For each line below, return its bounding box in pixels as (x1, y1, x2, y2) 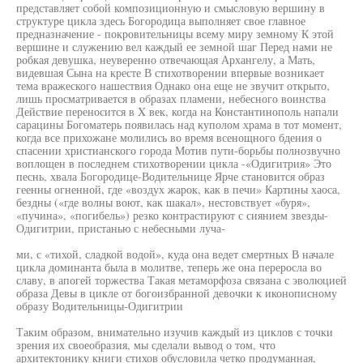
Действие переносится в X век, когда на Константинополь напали (16, 104, 339, 119)
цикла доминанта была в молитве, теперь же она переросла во (16, 259, 322, 275)
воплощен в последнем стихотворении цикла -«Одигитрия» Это (16, 156, 331, 171)
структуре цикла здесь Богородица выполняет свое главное (16, 13, 305, 28)
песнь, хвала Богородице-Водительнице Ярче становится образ (16, 169, 325, 184)
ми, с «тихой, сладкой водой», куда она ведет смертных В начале (16, 246, 334, 262)
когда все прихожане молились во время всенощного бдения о (16, 130, 322, 145)
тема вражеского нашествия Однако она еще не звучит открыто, (16, 78, 330, 93)
